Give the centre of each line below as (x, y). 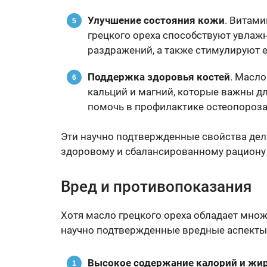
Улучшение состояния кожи (156, 20)
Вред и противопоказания (156, 187)
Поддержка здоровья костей (159, 77)
